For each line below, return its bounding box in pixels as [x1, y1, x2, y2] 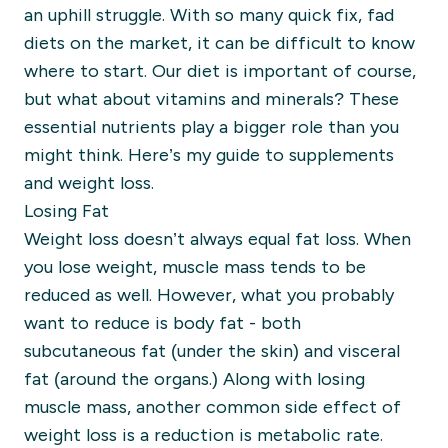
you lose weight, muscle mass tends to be [24, 257, 366, 277]
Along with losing [223, 369, 365, 389]
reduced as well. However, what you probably [24, 285, 394, 305]
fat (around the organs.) [24, 369, 223, 389]
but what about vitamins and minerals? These [24, 89, 399, 109]
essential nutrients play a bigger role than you [24, 117, 399, 137]
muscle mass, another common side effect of [24, 397, 401, 417]
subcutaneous [24, 341, 136, 361]
